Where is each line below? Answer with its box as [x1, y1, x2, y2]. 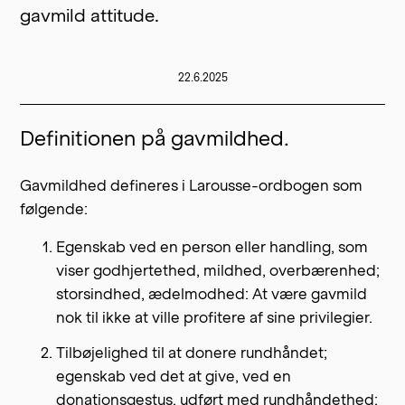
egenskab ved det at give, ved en [56, 366, 292, 385]
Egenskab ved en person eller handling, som [56, 238, 369, 256]
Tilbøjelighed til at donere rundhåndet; [56, 343, 328, 362]
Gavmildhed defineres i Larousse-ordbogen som [20, 176, 363, 194]
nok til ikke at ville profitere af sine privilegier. [56, 308, 373, 326]
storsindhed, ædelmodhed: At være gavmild [56, 285, 368, 303]
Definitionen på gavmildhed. [20, 127, 290, 151]
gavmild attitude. [20, 5, 160, 26]
